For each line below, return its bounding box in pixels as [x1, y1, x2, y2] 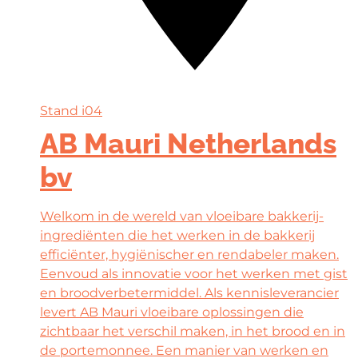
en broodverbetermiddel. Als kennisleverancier [40, 284, 339, 300]
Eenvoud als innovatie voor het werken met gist [40, 265, 348, 281]
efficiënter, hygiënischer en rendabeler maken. [40, 246, 339, 262]
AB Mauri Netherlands [40, 126, 336, 160]
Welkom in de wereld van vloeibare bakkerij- [40, 208, 324, 224]
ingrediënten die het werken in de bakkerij [40, 227, 315, 243]
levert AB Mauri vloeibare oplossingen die [40, 304, 304, 320]
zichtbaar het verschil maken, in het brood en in [40, 323, 345, 339]
